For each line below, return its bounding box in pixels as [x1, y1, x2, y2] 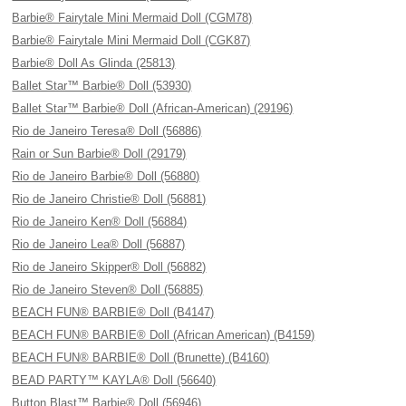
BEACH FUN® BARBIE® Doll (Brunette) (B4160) [12, 351, 270, 364]
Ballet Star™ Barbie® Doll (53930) [12, 79, 192, 92]
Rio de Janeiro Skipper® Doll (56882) [12, 260, 207, 274]
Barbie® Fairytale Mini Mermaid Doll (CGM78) [12, 11, 253, 24]
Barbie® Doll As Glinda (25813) [12, 56, 176, 70]
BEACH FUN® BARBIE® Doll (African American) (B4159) [12, 328, 315, 342]
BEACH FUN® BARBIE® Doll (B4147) [12, 305, 215, 319]
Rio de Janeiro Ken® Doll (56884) [12, 215, 188, 228]
